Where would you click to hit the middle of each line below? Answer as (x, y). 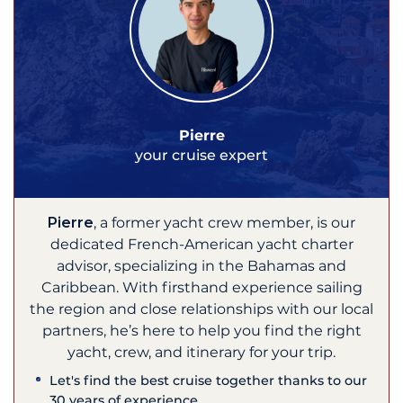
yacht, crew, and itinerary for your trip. (201, 353)
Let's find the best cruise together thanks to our (209, 381)
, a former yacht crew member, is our (224, 223)
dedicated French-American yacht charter (201, 245)
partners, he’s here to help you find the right (201, 331)
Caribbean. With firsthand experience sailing (201, 288)
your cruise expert (201, 156)
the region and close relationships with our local (201, 309)
